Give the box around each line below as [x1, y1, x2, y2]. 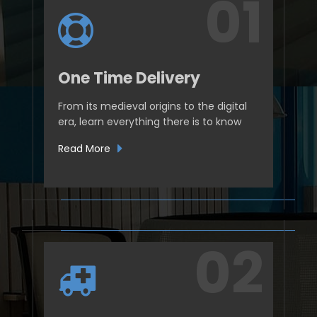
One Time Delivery [58, 67, 200, 89]
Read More [58, 141, 113, 156]
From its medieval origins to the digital [58, 98, 247, 113]
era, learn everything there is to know [58, 114, 241, 129]
